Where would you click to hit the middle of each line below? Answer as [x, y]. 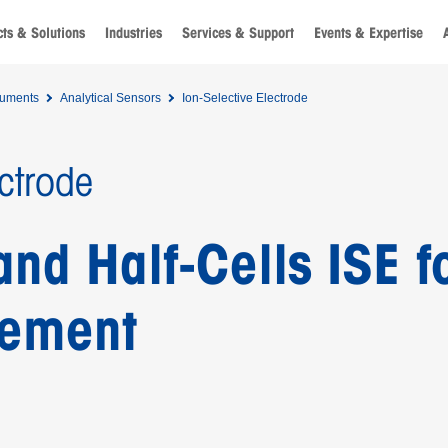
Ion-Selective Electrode [244, 98]
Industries [133, 32]
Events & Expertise [368, 32]
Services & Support [238, 32]
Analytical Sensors [110, 98]
